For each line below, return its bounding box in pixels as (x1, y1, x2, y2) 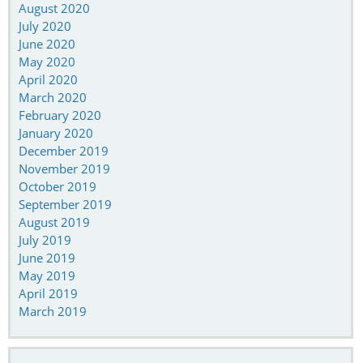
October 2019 (19, 177, 96, 194)
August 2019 (19, 213, 90, 230)
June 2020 (19, 35, 75, 52)
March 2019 (19, 302, 87, 319)
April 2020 (19, 70, 78, 88)
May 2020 (19, 53, 75, 70)
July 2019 (19, 231, 71, 248)
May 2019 (19, 267, 75, 284)
